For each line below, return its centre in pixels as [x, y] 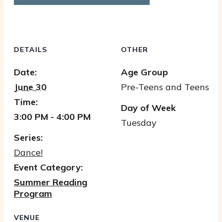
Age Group [144, 72]
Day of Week [148, 108]
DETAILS [30, 49]
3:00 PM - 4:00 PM [52, 116]
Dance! [28, 152]
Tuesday [139, 122]
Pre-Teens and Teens [165, 87]
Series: [28, 137]
